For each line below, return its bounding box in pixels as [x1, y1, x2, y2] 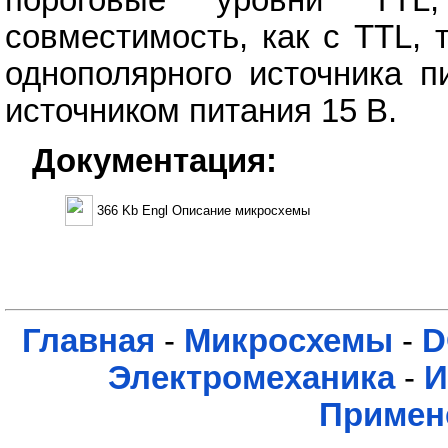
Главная [21, 322, 155, 359]
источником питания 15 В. [5, 92, 397, 129]
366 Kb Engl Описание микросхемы [97, 203, 310, 219]
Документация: [31, 143, 277, 180]
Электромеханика [108, 359, 395, 396]
